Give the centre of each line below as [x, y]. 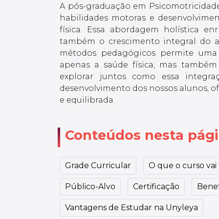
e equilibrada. [87, 100]
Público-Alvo [90, 186]
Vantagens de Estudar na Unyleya [131, 207]
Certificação [156, 186]
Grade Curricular [98, 165]
